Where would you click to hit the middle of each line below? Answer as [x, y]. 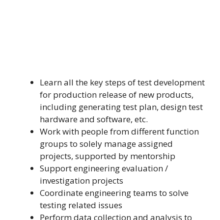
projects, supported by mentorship [108, 156]
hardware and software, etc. [94, 119]
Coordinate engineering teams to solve [114, 193]
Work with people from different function [119, 132]
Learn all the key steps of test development [122, 82]
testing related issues [81, 205]
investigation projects [82, 181]
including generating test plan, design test [121, 107]
